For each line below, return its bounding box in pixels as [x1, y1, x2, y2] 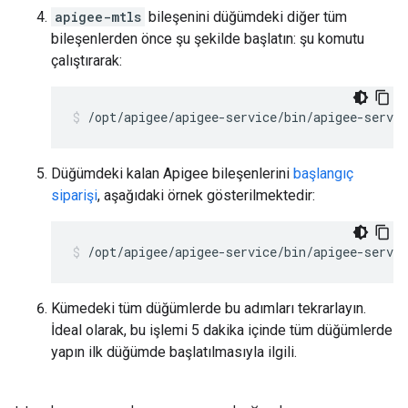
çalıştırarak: [51, 52, 122, 69]
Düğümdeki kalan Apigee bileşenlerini [51, 165, 293, 182]
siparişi [51, 187, 97, 204]
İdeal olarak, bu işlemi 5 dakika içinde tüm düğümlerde [51, 321, 393, 339]
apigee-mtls [55, 8, 141, 25]
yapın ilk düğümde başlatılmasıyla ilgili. [51, 343, 297, 361]
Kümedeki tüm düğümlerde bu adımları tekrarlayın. [51, 300, 366, 317]
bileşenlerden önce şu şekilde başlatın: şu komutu [51, 30, 364, 47]
